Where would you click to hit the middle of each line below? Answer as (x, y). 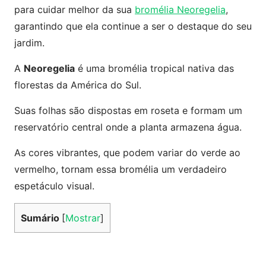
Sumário (40, 218)
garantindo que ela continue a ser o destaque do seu (133, 26)
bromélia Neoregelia (180, 9)
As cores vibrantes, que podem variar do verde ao (127, 153)
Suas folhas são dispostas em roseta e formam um (128, 110)
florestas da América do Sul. (78, 85)
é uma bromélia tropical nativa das (154, 68)
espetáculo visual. (54, 186)
